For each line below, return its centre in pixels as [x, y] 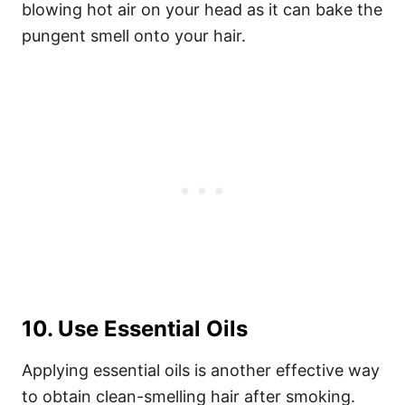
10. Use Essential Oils [135, 329]
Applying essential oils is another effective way [201, 370]
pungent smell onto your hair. [134, 36]
